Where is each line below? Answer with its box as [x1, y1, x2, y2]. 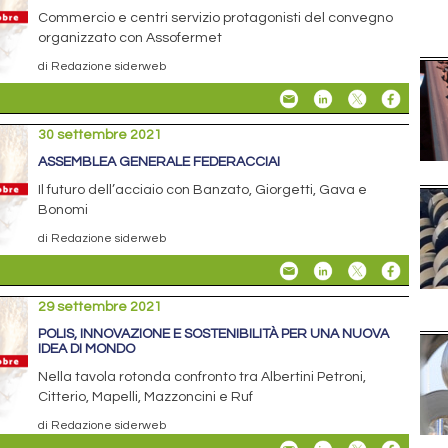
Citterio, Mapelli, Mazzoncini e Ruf [38, 390, 254, 405]
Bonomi [38, 203, 89, 218]
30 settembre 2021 [38, 128, 163, 143]
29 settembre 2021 [38, 300, 163, 315]
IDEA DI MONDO [38, 342, 136, 357]
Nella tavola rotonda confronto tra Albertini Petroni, [38, 370, 367, 385]
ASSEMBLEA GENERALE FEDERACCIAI [38, 155, 281, 170]
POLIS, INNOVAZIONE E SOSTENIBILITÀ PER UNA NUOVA [38, 327, 390, 342]
